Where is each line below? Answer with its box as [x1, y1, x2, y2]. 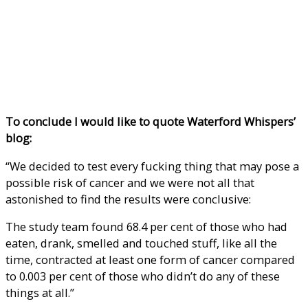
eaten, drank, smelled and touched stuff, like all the [5, 235, 277, 252]
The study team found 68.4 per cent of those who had [5, 219, 287, 235]
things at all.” [5, 285, 74, 301]
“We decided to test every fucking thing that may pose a [5, 157, 299, 174]
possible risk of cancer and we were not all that [5, 174, 254, 190]
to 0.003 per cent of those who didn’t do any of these [5, 268, 280, 285]
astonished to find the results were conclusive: [5, 190, 251, 207]
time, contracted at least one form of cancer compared [5, 252, 295, 268]
